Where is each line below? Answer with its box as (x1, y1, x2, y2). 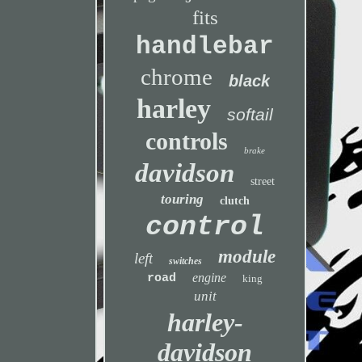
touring (160, 192, 204, 207)
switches (169, 255, 203, 267)
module (218, 246, 276, 267)
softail (227, 105, 274, 124)
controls (145, 128, 228, 154)
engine (192, 271, 227, 284)
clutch (219, 195, 250, 207)
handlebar (136, 32, 275, 61)
